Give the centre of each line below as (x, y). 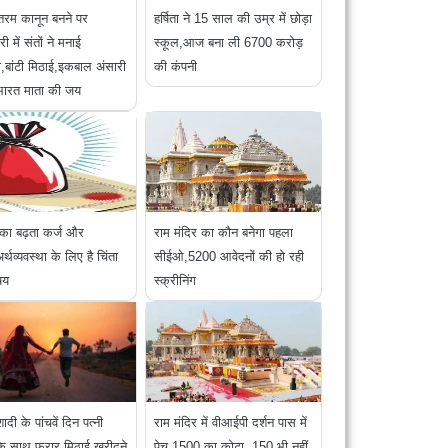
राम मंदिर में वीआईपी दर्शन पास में (231, 423)
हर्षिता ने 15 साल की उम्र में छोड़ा (233, 19)
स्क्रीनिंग (175, 281)
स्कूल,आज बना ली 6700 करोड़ (229, 43)
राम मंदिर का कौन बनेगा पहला (224, 233)
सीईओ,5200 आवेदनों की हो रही (229, 257)
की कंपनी (176, 67)
